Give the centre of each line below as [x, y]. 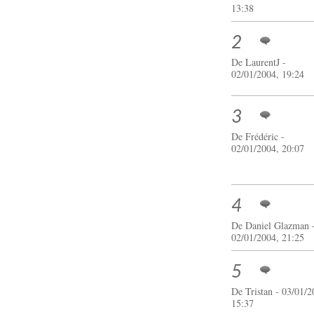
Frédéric [262, 136]
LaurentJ [263, 62]
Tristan [259, 291]
